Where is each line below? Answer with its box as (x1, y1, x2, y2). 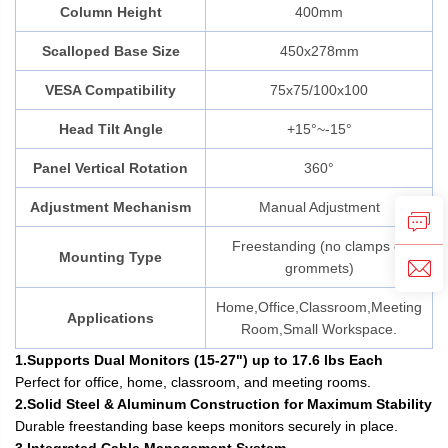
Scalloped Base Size (41, 42, 180, 59)
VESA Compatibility (45, 81, 176, 98)
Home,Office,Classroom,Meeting (216, 298, 422, 315)
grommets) (284, 259, 354, 276)
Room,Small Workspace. (241, 320, 397, 337)
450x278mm (279, 42, 359, 59)
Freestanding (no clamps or (231, 237, 407, 254)
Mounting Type (59, 248, 162, 265)
